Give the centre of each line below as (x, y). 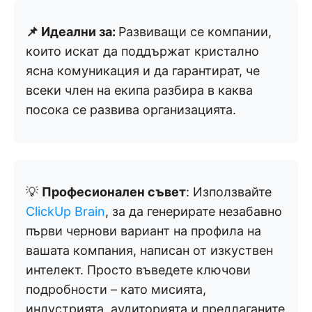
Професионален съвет (114, 192)
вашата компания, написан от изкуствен (149, 250)
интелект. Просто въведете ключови (138, 270)
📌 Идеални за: (72, 31)
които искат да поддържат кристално (142, 51)
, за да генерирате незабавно (194, 211)
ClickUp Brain (65, 211)
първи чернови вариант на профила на (143, 231)
